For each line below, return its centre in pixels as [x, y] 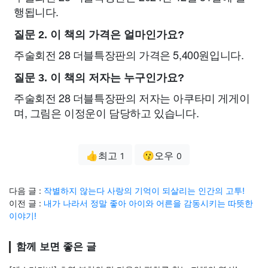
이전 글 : [26, 203]
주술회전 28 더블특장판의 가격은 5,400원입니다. [129, 55]
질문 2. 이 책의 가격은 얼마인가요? [99, 35]
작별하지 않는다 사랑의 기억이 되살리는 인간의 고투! [144, 191]
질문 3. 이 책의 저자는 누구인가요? [99, 78]
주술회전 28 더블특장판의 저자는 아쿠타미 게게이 [132, 98]
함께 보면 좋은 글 [56, 247]
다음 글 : [26, 191]
